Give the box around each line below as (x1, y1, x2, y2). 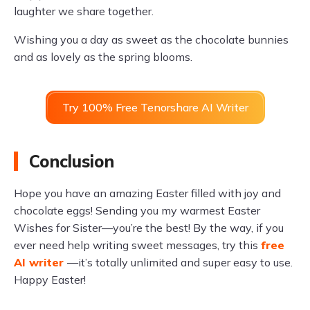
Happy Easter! (14, 273, 86, 287)
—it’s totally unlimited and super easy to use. (67, 255, 293, 270)
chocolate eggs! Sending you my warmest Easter (14, 203, 260, 218)
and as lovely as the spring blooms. (14, 50, 192, 64)
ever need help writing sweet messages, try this (14, 238, 261, 253)
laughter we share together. (14, 4, 154, 19)
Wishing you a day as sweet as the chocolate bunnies (14, 33, 289, 47)
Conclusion (29, 151, 114, 172)
